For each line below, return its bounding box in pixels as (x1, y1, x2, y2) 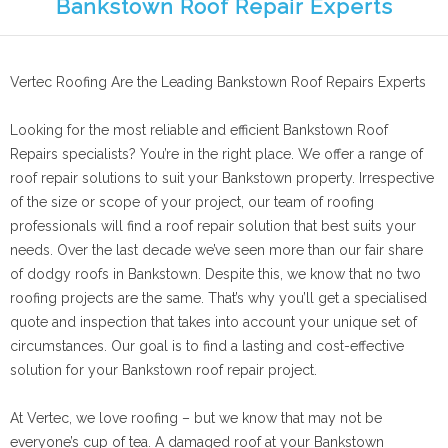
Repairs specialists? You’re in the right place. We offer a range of (10, 146, 423, 162)
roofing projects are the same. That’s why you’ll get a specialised (10, 290, 427, 306)
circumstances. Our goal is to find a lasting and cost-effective (10, 338, 404, 354)
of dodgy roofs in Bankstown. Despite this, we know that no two (10, 266, 421, 282)
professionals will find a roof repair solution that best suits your (10, 218, 416, 234)
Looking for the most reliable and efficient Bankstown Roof (10, 122, 388, 138)
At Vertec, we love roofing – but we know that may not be (10, 410, 382, 426)
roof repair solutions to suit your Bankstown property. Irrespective (10, 170, 434, 186)
